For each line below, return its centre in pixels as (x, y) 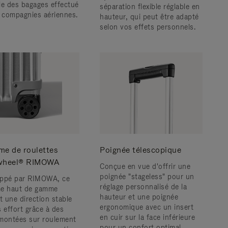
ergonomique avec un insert (147, 207)
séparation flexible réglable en (150, 7)
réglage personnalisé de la (143, 187)
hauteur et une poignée (139, 197)
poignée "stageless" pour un (147, 177)
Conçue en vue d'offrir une (145, 166)
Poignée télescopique (140, 150)
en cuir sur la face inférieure (147, 217)
